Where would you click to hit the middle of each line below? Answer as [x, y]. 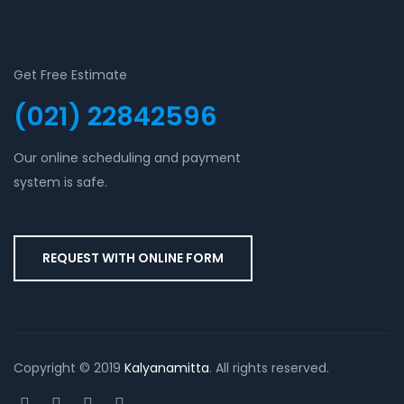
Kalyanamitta [167, 368]
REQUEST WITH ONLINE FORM [133, 258]
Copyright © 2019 [69, 368]
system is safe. [60, 183]
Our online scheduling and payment [127, 158]
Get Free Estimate [70, 75]
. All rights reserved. [269, 368]
